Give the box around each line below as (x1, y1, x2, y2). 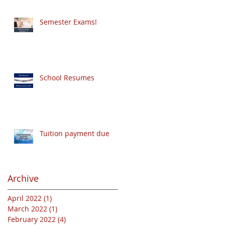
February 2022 (8, 214, 56, 224)
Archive (8, 172, 39, 184)
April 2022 (8, 193, 42, 203)
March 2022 (8, 204, 47, 213)
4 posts (66, 214, 90, 224)
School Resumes (40, 73, 94, 82)
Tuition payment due (40, 129, 109, 138)
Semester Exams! (40, 17, 97, 27)
